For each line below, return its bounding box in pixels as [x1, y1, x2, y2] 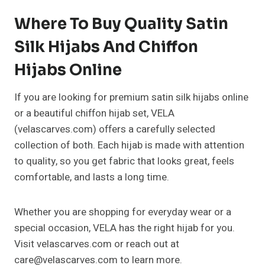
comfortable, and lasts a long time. [14, 169, 169, 185]
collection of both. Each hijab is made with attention [14, 137, 244, 153]
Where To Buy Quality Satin [14, 14, 228, 34]
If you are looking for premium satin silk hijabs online [14, 89, 248, 105]
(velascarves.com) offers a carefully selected [14, 121, 215, 137]
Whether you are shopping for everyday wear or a [14, 204, 231, 219]
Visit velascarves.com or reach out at [14, 236, 179, 251]
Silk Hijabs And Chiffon [14, 37, 198, 57]
